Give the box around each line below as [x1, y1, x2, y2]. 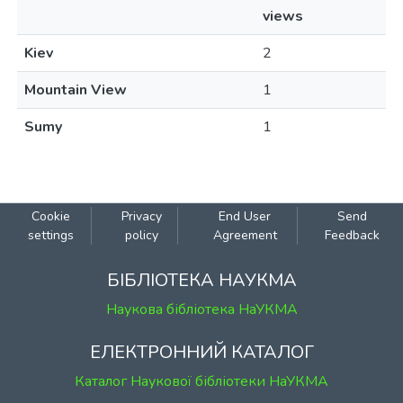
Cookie [31, 208, 70, 225]
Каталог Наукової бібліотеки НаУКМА [75, 372, 328, 391]
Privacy [121, 208, 162, 225]
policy [124, 227, 158, 244]
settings [27, 227, 74, 244]
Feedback [325, 227, 381, 244]
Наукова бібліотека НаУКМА [105, 300, 298, 319]
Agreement [212, 227, 277, 244]
